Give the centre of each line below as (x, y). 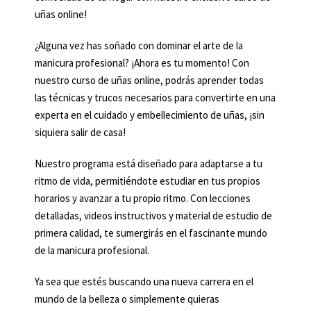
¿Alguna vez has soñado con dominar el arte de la (139, 45)
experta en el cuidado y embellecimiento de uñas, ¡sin (150, 115)
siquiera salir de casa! (80, 132)
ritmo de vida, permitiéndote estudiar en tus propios (148, 180)
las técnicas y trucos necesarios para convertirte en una (155, 97)
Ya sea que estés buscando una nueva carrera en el (144, 281)
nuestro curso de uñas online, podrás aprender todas (149, 80)
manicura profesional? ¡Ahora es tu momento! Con (142, 62)
